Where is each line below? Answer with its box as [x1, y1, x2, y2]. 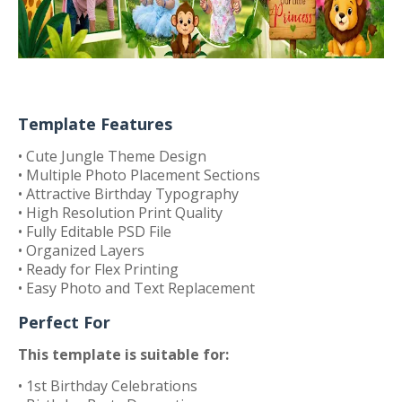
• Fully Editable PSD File [18, 222, 171, 241]
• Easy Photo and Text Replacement [18, 278, 255, 298]
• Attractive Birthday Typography [18, 184, 239, 204]
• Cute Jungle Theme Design [18, 146, 206, 166]
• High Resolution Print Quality [18, 203, 223, 223]
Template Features [18, 113, 172, 135]
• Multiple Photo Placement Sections [18, 165, 260, 185]
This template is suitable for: [18, 345, 229, 364]
